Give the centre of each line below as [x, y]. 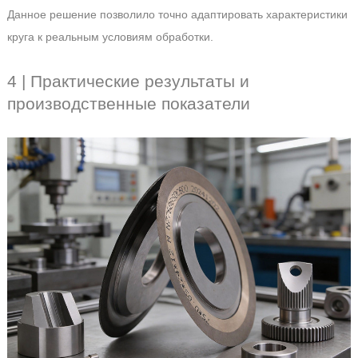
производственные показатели [128, 103]
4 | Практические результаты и [128, 81]
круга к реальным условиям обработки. [110, 36]
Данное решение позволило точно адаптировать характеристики [177, 14]
